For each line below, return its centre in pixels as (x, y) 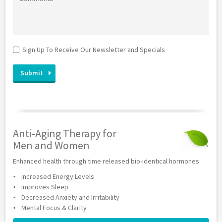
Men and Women (52, 145)
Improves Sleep (45, 187)
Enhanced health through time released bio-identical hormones (106, 161)
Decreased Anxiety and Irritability (71, 197)
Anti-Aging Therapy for (65, 133)
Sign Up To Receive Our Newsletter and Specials (94, 50)
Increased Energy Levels (58, 176)
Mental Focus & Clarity (54, 208)
